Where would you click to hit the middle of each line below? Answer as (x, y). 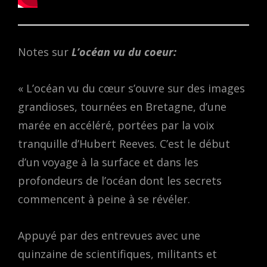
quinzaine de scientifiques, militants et (117, 254)
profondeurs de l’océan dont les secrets (120, 181)
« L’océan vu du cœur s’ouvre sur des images (131, 89)
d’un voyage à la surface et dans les (108, 162)
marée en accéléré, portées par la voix (116, 125)
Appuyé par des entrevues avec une (109, 236)
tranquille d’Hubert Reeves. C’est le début (124, 144)
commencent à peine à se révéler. (104, 199)
